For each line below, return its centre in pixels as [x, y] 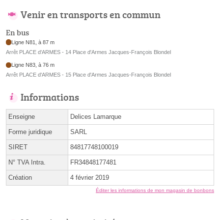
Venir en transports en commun [91, 14]
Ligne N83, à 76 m [33, 65]
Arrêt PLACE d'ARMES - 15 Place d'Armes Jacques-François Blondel [88, 75]
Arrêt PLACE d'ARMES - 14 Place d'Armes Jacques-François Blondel [88, 52]
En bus [17, 32]
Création [20, 178]
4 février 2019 [90, 178]
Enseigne [22, 117]
